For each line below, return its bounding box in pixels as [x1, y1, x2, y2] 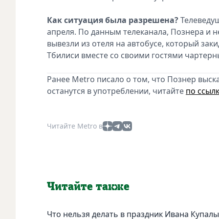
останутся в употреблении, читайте [47, 85, 186, 96]
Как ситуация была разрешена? [47, 14, 178, 25]
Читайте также [47, 180, 130, 193]
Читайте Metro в [47, 121, 103, 131]
